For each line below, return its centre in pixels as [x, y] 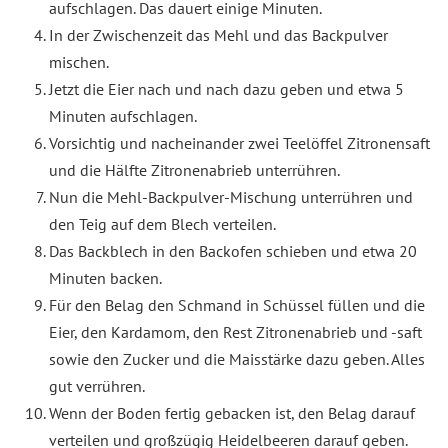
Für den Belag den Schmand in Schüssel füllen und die [236, 304]
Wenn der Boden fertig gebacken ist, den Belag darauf [231, 412]
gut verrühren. [98, 385]
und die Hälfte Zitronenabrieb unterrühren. [194, 169]
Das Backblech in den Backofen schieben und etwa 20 [232, 250]
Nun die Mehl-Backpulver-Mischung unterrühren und [230, 196]
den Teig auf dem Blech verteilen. [162, 223]
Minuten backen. [106, 277]
